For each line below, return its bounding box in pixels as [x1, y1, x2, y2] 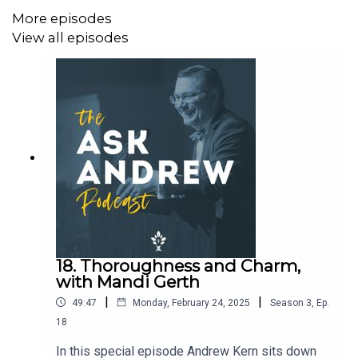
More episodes [12, 10, 112, 26]
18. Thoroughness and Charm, [56, 256, 300, 276]
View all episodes [12, 30, 129, 46]
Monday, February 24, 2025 [133, 296, 250, 308]
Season [270, 296, 304, 308]
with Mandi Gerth [56, 272, 200, 292]
